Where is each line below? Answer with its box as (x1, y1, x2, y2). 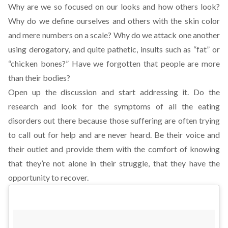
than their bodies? (8, 73, 70, 83)
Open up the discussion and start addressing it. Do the (8, 87, 220, 97)
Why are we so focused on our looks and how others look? (8, 2, 220, 12)
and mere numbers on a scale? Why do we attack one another (8, 30, 220, 40)
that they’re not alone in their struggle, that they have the (8, 158, 220, 168)
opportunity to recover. (8, 173, 89, 183)
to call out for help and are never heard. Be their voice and (8, 130, 220, 140)
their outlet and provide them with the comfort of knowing (8, 144, 220, 154)
